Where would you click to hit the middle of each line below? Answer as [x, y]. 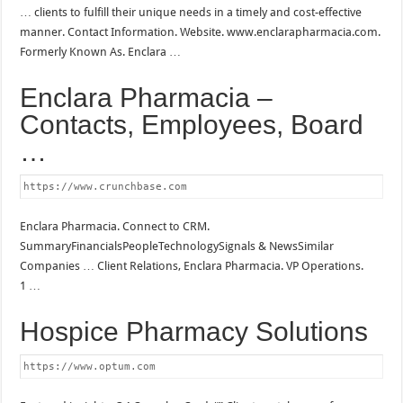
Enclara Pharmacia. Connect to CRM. [115, 226]
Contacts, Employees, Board [192, 124]
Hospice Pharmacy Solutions [194, 331]
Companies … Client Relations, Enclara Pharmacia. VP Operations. [192, 265]
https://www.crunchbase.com [106, 186]
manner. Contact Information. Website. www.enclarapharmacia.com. [201, 31]
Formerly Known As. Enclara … [101, 51]
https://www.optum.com [90, 366]
